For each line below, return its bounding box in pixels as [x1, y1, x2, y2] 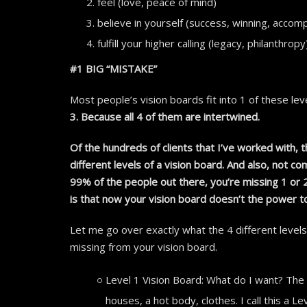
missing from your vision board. [70, 240, 217, 254]
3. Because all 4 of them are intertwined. [70, 110, 262, 124]
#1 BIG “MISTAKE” [70, 62, 157, 76]
